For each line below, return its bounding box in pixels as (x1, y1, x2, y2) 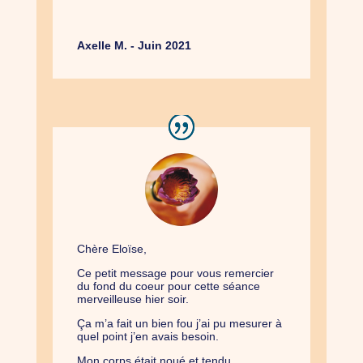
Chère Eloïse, (76, 242, 147, 256)
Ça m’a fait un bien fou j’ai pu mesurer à (76, 317, 282, 331)
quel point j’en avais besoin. (76, 330, 219, 344)
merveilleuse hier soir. (76, 293, 189, 306)
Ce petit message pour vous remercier (76, 267, 274, 280)
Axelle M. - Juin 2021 (76, 39, 191, 53)
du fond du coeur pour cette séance (76, 280, 260, 293)
